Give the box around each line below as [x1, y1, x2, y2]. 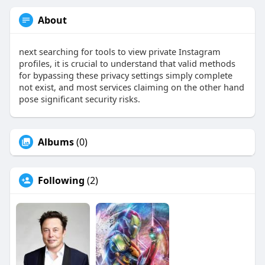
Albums [37, 135, 74, 149]
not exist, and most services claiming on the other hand [18, 81, 244, 93]
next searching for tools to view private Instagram [18, 46, 221, 58]
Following [37, 174, 85, 188]
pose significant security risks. [18, 93, 140, 105]
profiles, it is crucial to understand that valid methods [18, 57, 235, 70]
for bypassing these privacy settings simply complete [18, 69, 232, 82]
